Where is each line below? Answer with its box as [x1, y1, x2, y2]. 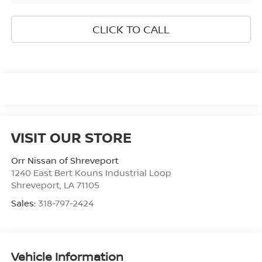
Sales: [11, 197, 38, 209]
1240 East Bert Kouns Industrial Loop [11, 167, 171, 179]
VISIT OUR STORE [11, 127, 132, 147]
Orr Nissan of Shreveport [11, 154, 119, 167]
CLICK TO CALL [92, 22, 170, 36]
